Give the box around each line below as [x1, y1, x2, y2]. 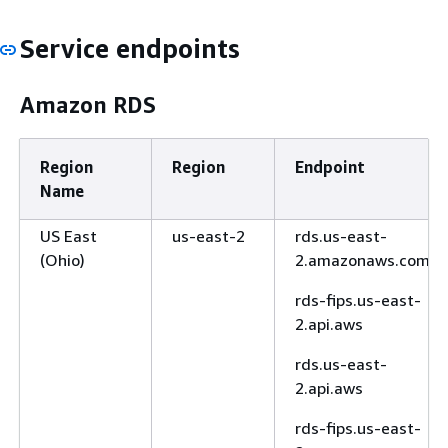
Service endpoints [20, 33, 240, 64]
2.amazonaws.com [295, 249, 430, 270]
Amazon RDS [20, 91, 156, 118]
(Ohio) [40, 249, 85, 270]
